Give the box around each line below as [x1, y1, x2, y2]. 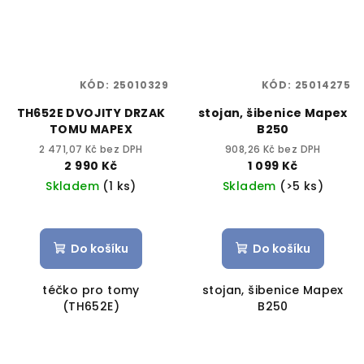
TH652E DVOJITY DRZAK [16, 104, 166, 121]
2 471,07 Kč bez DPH [39, 141, 143, 156]
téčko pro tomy [42, 281, 140, 298]
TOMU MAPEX [50, 120, 132, 137]
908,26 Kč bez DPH [225, 141, 321, 156]
